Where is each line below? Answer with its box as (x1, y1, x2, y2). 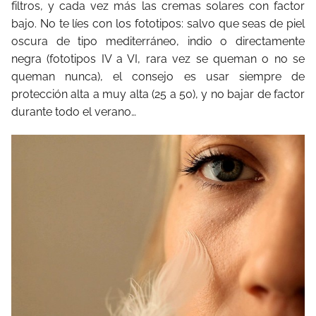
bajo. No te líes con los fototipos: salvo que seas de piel (11, 16, 305, 30)
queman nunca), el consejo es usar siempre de (11, 69, 305, 83)
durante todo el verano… (11, 104, 136, 119)
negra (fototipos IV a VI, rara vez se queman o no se (11, 51, 305, 66)
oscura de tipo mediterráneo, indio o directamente (11, 34, 305, 48)
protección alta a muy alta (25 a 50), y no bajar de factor (11, 87, 305, 101)
